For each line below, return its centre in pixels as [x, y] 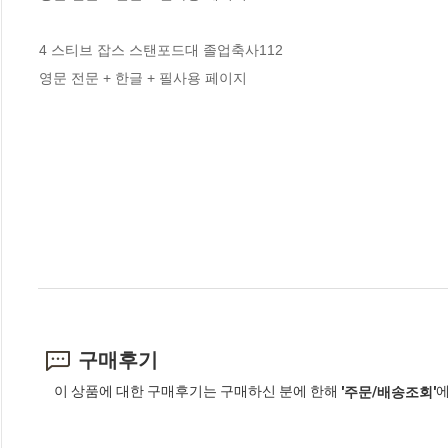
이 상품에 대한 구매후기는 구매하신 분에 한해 [197, 391]
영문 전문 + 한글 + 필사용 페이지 [143, 77]
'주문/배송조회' [388, 391]
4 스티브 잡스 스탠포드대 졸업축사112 [161, 49]
